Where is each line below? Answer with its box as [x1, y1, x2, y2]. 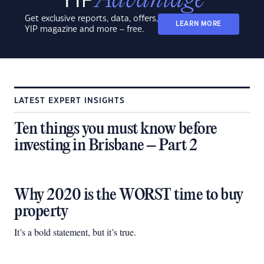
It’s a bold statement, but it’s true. [14, 226, 136, 238]
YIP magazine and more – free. [24, 25, 144, 34]
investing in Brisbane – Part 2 [14, 137, 197, 155]
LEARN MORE [175, 21, 222, 27]
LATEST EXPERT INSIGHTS [14, 97, 125, 104]
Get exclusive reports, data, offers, [24, 15, 158, 23]
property [14, 203, 68, 221]
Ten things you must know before [14, 120, 217, 138]
